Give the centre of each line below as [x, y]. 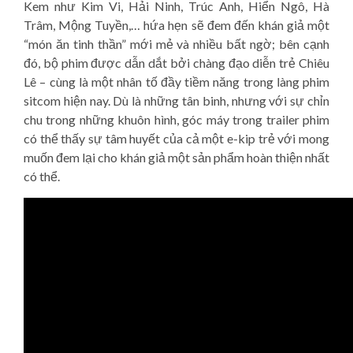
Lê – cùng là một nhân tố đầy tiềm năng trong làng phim [176, 82]
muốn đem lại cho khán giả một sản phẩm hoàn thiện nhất [176, 157]
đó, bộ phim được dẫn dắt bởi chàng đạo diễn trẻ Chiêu [176, 63]
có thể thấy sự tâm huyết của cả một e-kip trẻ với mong [176, 138]
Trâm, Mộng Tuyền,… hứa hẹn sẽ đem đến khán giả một [176, 25]
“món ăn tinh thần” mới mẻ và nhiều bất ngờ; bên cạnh [176, 44]
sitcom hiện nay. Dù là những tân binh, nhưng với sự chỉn [176, 100]
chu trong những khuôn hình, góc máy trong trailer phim [176, 119]
